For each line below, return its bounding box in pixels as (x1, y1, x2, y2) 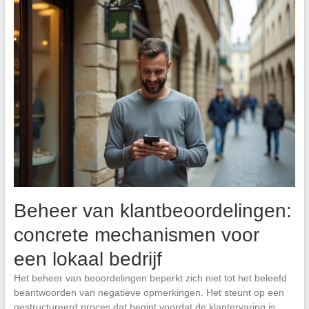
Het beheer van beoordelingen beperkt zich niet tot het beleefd (13, 272, 287, 284)
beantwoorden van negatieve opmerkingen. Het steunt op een (13, 287, 284, 299)
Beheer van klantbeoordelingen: (13, 200, 292, 222)
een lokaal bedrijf (13, 248, 162, 270)
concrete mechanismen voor (13, 224, 259, 246)
